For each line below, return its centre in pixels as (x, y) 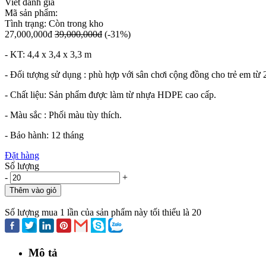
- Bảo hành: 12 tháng (44, 135)
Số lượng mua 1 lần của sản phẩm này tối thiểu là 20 (103, 212)
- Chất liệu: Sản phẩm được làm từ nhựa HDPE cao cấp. (112, 94)
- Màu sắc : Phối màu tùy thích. (63, 115)
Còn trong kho (76, 23)
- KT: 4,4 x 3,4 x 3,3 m (48, 54)
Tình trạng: (27, 23)
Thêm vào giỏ (33, 190)
